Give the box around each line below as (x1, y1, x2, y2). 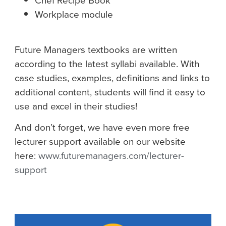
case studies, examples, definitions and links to (15, 71, 210, 86)
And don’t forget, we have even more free (15, 120, 190, 135)
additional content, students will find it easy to (15, 85, 205, 100)
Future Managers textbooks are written (15, 42, 177, 58)
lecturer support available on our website (15, 134, 186, 149)
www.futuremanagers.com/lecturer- (38, 148, 184, 163)
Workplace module (35, 7, 113, 22)
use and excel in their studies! (15, 99, 137, 114)
